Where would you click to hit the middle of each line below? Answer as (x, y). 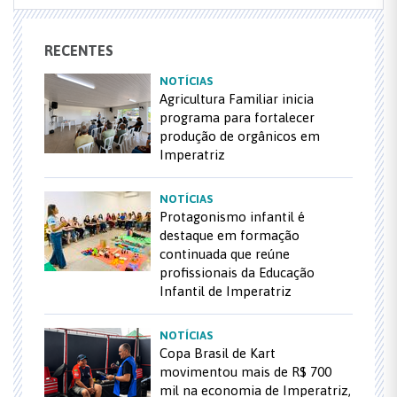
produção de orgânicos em (240, 136)
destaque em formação (230, 235)
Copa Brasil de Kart (218, 353)
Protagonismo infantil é (232, 217)
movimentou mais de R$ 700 (245, 372)
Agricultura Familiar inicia (237, 99)
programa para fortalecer (237, 117)
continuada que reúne (225, 254)
